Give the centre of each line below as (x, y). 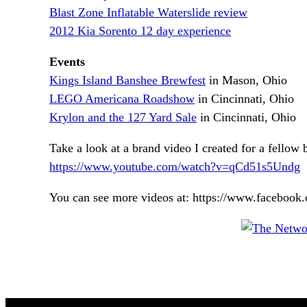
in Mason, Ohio (246, 81)
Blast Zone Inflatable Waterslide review (148, 13)
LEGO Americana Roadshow (122, 99)
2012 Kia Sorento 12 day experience (140, 31)
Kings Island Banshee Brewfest (127, 81)
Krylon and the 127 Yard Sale (123, 118)
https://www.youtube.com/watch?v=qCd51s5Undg (175, 167)
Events (67, 62)
